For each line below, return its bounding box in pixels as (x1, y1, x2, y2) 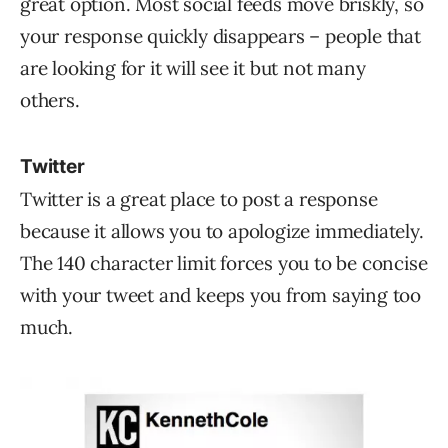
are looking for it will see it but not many (20, 56, 366, 80)
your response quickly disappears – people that (20, 24, 421, 48)
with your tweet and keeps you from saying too (20, 283, 421, 307)
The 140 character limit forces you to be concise (20, 251, 428, 275)
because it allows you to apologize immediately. (20, 219, 424, 243)
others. (20, 88, 80, 112)
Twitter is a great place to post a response (20, 187, 378, 211)
